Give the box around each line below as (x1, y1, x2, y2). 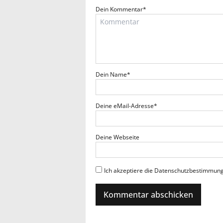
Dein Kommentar (96, 5, 143, 14)
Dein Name (96, 70, 127, 79)
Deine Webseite (96, 133, 139, 142)
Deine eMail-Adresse (96, 102, 154, 111)
